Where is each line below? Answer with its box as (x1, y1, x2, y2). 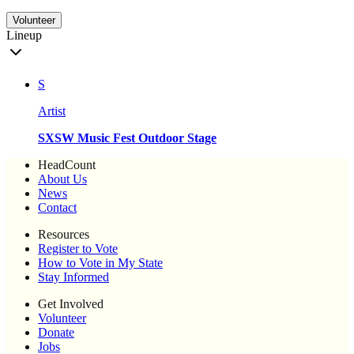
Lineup (6, 28, 42, 43)
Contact (38, 201, 77, 215)
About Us (38, 172, 87, 186)
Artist (38, 104, 66, 119)
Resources (38, 228, 89, 242)
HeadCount (38, 158, 96, 172)
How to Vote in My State (38, 256, 163, 270)
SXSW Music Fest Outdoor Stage (38, 131, 217, 145)
